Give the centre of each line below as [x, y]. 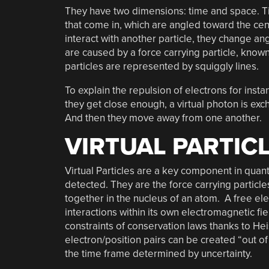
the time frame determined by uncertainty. [158, 254]
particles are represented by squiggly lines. [162, 66]
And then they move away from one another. [163, 118]
